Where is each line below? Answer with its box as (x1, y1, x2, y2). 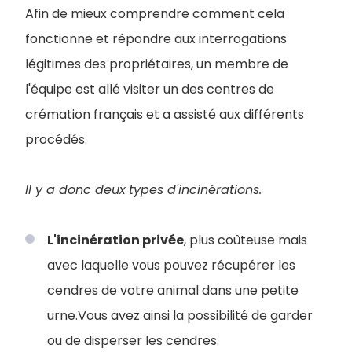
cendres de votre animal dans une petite (47, 280, 299, 299)
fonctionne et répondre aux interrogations (25, 29, 287, 48)
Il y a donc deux (25, 180, 126, 199)
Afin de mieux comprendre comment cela (25, 4, 284, 23)
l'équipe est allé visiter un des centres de (25, 79, 274, 98)
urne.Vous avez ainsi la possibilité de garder (47, 306, 313, 324)
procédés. (25, 130, 87, 148)
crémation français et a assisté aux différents (25, 104, 304, 123)
